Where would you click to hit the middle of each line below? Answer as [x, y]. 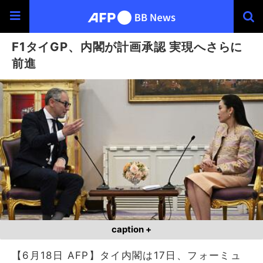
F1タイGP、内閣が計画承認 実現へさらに [127, 47]
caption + [131, 229]
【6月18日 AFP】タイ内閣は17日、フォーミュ [127, 255]
